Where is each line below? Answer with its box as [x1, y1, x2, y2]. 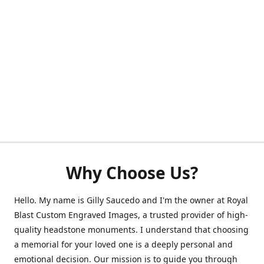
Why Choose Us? [66, 161, 198, 184]
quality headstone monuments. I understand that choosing [14, 223, 249, 235]
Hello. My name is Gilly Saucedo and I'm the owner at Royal [14, 194, 248, 206]
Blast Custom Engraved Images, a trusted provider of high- [14, 209, 248, 220]
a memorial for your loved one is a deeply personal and [14, 238, 233, 250]
